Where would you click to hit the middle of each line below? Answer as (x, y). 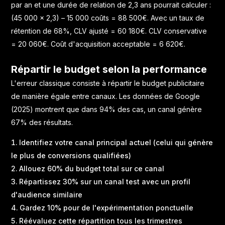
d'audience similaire (47, 194)
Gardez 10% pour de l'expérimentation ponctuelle (107, 207)
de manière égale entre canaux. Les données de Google (106, 96)
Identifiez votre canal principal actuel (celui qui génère (116, 142)
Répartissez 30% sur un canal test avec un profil (105, 181)
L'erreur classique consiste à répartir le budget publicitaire (108, 83)
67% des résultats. (42, 122)
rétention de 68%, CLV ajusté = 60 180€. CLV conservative (109, 31)
